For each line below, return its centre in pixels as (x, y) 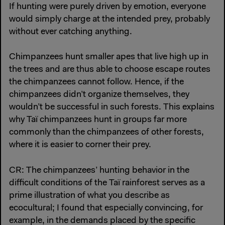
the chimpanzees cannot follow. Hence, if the (96, 83)
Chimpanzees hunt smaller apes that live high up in (109, 58)
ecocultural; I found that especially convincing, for (106, 208)
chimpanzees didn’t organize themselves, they (99, 95)
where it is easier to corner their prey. (80, 145)
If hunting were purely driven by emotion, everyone (107, 7)
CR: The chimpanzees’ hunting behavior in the (99, 171)
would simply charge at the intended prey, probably (109, 20)
